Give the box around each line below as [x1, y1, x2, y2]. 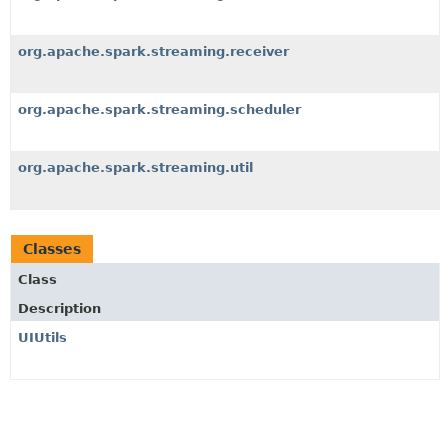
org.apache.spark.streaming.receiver [18, 44, 289, 59]
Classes [23, 241, 81, 257]
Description [18, 301, 101, 316]
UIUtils [18, 330, 67, 345]
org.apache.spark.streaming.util [18, 160, 253, 175]
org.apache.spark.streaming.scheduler [18, 102, 301, 117]
